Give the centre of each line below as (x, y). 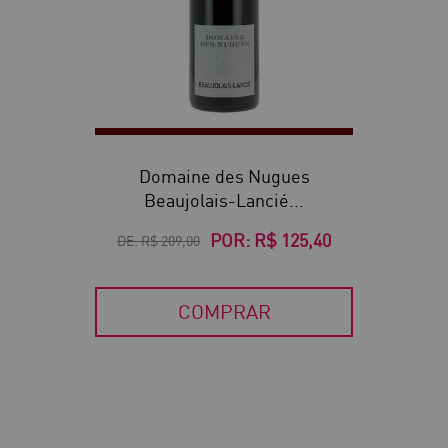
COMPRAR (224, 312)
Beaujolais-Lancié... (224, 201)
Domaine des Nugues (224, 177)
